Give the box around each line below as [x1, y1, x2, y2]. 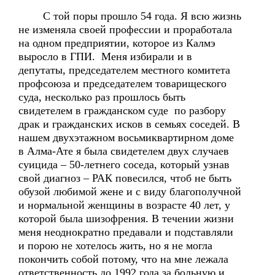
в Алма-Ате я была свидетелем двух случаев [18, 145, 229, 157]
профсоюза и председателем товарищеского [18, 77, 227, 90]
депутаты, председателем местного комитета [18, 64, 230, 76]
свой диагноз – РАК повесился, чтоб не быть [18, 172, 231, 184]
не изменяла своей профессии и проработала [18, 23, 232, 36]
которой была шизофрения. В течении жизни [18, 212, 234, 225]
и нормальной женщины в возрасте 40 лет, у [18, 199, 230, 211]
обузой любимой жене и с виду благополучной [18, 185, 241, 198]
